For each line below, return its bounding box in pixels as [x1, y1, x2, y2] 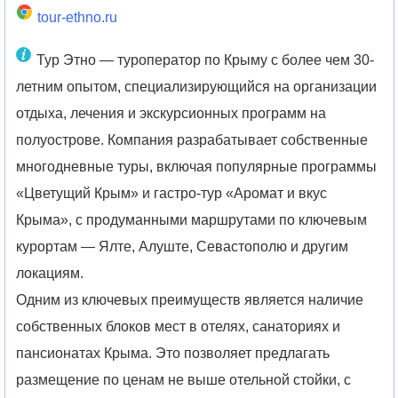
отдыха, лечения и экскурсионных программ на [16, 106, 327, 122]
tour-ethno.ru [36, 10, 117, 26]
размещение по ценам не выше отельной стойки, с [16, 372, 352, 388]
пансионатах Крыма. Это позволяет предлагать [16, 346, 330, 362]
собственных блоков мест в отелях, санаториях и [16, 319, 341, 335]
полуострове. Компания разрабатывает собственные [16, 132, 369, 148]
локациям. [16, 266, 84, 282]
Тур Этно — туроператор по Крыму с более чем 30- [36, 52, 374, 68]
